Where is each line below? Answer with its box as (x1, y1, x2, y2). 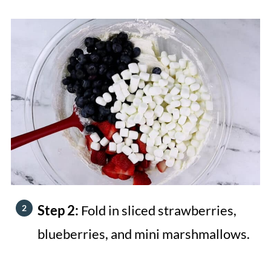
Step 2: (37, 201, 81, 218)
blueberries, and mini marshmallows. (37, 225, 250, 242)
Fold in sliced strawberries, (80, 201, 237, 218)
